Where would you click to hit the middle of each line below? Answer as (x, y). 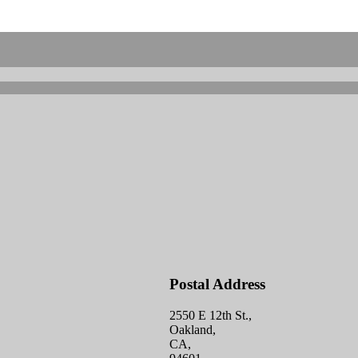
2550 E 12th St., (211, 316)
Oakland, (193, 330)
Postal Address (217, 284)
